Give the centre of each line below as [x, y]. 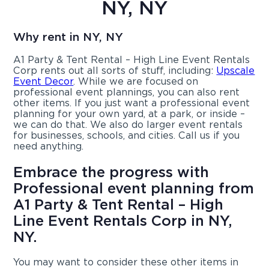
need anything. [49, 147]
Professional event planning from [134, 189]
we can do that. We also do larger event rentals [128, 125]
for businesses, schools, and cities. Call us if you [127, 136]
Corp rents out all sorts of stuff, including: [115, 71]
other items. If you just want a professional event [132, 103]
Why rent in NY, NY [68, 37]
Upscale [236, 71]
